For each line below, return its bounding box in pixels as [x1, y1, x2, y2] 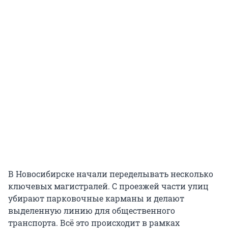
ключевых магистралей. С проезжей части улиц [8, 181, 209, 192]
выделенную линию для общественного [8, 205, 175, 216]
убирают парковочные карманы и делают [8, 193, 184, 204]
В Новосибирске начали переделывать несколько [8, 168, 213, 180]
